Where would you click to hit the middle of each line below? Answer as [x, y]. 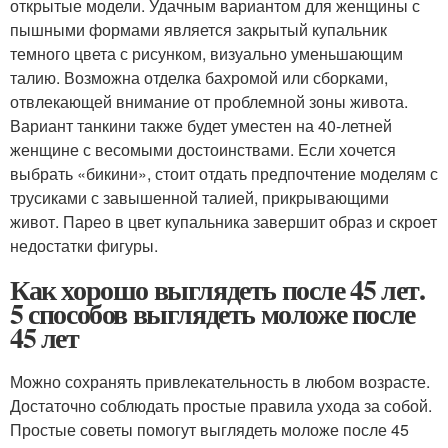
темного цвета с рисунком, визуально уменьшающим [206, 54]
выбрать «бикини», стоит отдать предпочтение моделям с [224, 174]
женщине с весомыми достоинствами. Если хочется [203, 150]
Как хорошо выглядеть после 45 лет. [217, 290]
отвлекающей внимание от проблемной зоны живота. [209, 102]
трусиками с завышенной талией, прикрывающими [199, 198]
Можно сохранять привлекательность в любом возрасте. [220, 382]
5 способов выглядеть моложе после [212, 314]
